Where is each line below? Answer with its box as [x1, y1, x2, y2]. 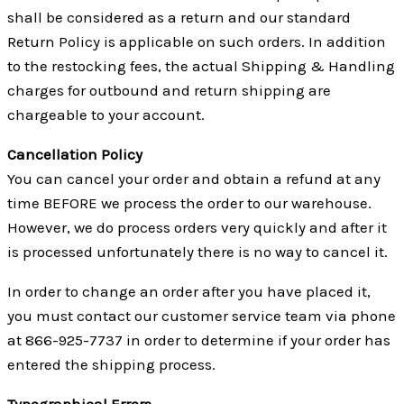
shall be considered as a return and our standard [7, 7, 351, 26]
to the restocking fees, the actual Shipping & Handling [7, 56, 395, 75]
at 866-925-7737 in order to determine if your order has [7, 330, 390, 349]
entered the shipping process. [7, 354, 216, 373]
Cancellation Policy [7, 144, 142, 163]
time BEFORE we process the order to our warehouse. [7, 193, 372, 212]
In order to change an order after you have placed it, [7, 281, 371, 300]
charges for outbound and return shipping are [7, 80, 331, 99]
